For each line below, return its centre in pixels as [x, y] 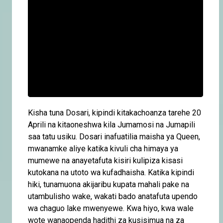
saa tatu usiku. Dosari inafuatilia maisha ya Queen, [114, 136]
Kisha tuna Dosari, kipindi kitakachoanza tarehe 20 [114, 112]
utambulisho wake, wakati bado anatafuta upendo [113, 196]
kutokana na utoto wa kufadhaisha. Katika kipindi [111, 172]
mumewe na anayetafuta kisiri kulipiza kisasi [105, 160]
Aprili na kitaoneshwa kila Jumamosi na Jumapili [111, 124]
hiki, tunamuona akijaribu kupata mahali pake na [109, 184]
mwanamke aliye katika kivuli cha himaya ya [103, 148]
